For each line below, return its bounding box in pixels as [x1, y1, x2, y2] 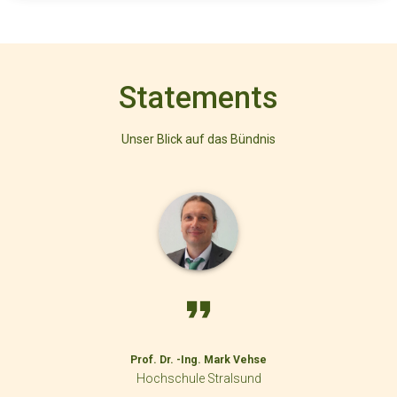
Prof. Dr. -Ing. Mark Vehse [130, 353, 267, 366]
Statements [119, 79, 278, 115]
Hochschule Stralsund [136, 370, 261, 385]
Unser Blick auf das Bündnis [121, 131, 276, 146]
